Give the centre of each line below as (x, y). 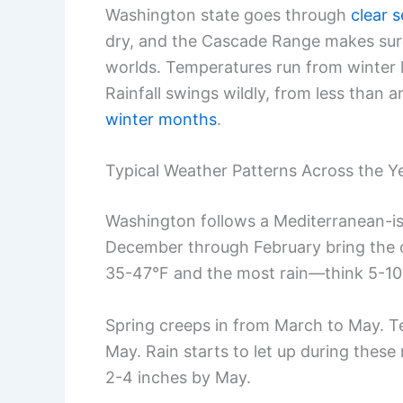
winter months (161, 119)
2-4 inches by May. (178, 378)
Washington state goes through (228, 14)
